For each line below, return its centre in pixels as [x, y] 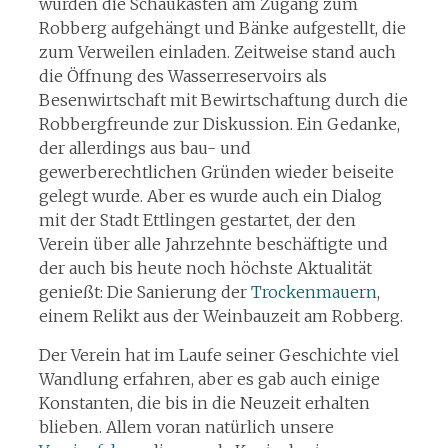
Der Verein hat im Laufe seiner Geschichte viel [218, 355]
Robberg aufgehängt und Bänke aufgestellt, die [222, 28]
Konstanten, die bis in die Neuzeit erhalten [204, 403]
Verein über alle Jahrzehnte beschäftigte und [213, 244]
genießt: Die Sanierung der [144, 292]
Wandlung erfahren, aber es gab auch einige [209, 379]
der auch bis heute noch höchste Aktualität [205, 268]
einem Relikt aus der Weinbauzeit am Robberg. [220, 316]
